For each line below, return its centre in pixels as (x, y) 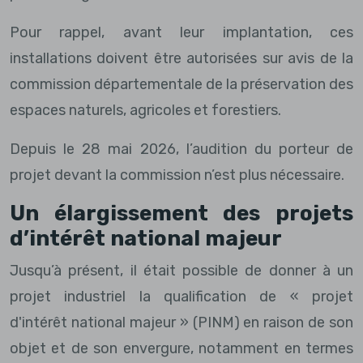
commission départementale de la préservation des (181, 84)
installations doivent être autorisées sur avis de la (181, 58)
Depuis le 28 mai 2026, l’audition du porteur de (181, 149)
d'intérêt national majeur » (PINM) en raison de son (181, 322)
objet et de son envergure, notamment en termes (181, 348)
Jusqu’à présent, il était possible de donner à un (181, 270)
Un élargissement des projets (181, 213)
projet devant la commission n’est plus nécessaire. (177, 175)
